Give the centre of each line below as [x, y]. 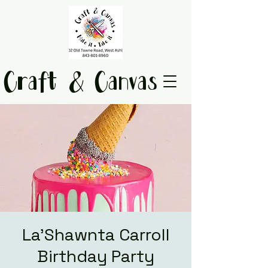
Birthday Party [96, 256]
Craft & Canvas [81, 83]
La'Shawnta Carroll [96, 234]
